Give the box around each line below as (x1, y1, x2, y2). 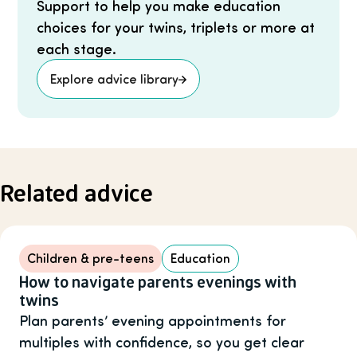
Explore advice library (49, 70, 178, 88)
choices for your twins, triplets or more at (36, 18, 315, 37)
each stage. (36, 39, 116, 58)
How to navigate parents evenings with (19, 272, 296, 292)
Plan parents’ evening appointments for (19, 311, 286, 330)
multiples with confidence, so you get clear (19, 332, 304, 351)
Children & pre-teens (27, 249, 154, 267)
